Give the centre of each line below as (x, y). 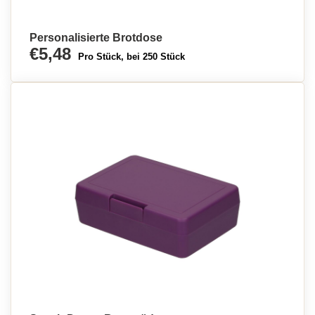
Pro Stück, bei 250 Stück (131, 57)
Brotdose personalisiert (62, 12)
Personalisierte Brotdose (96, 38)
